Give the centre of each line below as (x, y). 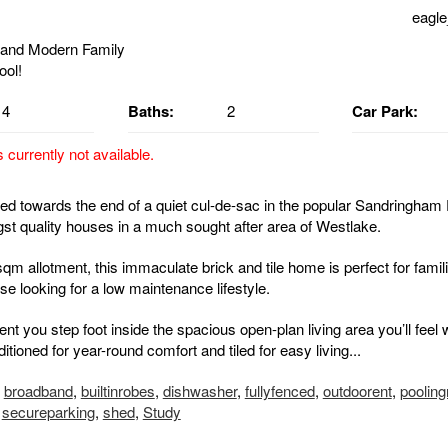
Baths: (150, 111)
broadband (38, 391)
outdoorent (357, 391)
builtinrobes (117, 391)
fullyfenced (279, 391)
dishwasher (199, 391)
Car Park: (385, 111)
